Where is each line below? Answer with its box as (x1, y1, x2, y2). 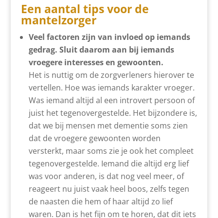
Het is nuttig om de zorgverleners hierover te (28, 69, 194, 80)
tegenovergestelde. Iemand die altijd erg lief (28, 158, 189, 169)
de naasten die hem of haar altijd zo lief (28, 196, 173, 207)
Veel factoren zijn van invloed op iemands (28, 31, 190, 42)
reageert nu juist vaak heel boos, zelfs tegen (28, 183, 189, 194)
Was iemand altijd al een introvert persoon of (28, 94, 195, 106)
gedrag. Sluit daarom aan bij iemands (28, 44, 174, 55)
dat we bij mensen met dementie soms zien (28, 120, 188, 131)
